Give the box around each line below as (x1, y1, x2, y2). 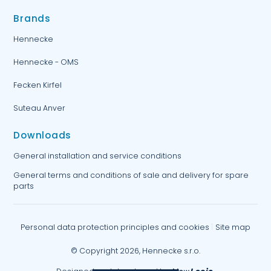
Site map (215, 221, 250, 232)
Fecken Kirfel (13, 79, 62, 90)
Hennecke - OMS (13, 56, 79, 67)
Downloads (13, 129, 72, 142)
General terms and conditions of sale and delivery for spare (13, 169, 249, 180)
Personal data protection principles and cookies (21, 221, 210, 232)
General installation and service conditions (13, 150, 182, 161)
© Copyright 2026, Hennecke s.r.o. (71, 246, 200, 256)
